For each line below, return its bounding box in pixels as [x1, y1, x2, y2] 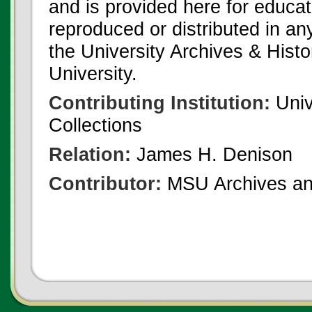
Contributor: [49, 173, 162, 194]
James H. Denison [131, 143, 292, 165]
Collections [49, 114, 142, 136]
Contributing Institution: [49, 92, 270, 114]
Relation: [49, 143, 131, 165]
